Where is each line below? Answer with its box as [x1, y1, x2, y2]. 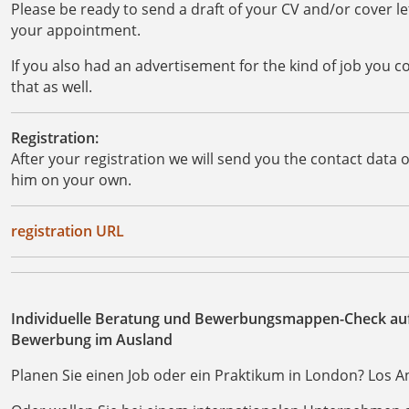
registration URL [11, 220, 124, 241]
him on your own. [11, 169, 131, 190]
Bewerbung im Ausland [11, 329, 173, 350]
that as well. [11, 76, 96, 97]
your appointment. [11, 19, 144, 40]
